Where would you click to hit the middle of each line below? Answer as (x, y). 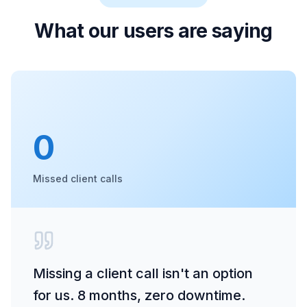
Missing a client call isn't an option (143, 273)
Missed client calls (78, 179)
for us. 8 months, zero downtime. (139, 295)
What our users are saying (153, 31)
